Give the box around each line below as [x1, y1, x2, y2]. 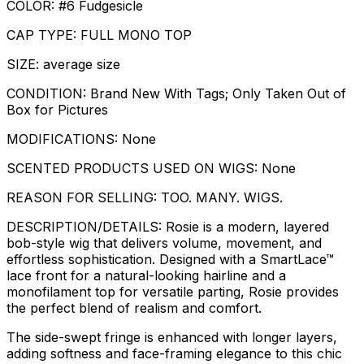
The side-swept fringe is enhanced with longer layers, [6, 328, 337, 345]
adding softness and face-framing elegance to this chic [6, 344, 342, 362]
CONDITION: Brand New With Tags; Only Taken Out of [6, 84, 346, 102]
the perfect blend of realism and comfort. [6, 299, 262, 316]
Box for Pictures [6, 101, 108, 118]
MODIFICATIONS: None [6, 130, 156, 147]
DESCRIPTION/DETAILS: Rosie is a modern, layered [6, 218, 329, 235]
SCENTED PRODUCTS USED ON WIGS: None [6, 159, 296, 176]
